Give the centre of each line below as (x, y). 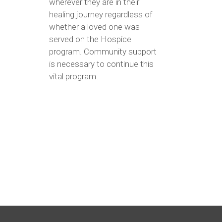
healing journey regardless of (101, 14)
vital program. (73, 76)
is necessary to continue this (101, 64)
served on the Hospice (90, 39)
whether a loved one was (94, 27)
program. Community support (103, 51)
